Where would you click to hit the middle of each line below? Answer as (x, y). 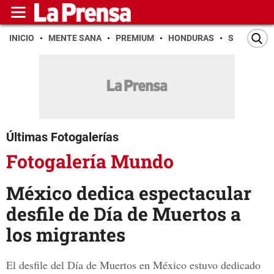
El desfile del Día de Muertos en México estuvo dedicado (133, 265)
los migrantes (66, 235)
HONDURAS (191, 38)
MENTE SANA (75, 38)
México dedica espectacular (129, 193)
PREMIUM (135, 38)
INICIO (22, 38)
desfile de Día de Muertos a (124, 214)
